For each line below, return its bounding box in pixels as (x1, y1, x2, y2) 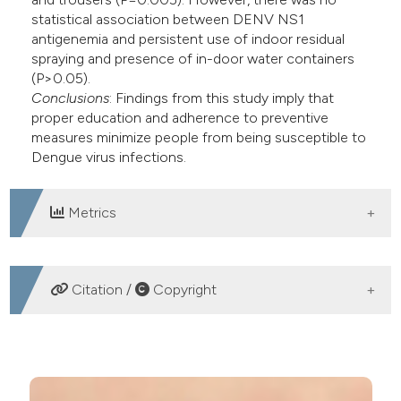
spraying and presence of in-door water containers (31, 50, 355, 68)
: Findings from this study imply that (109, 90, 335, 107)
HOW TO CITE (41, 344, 139, 362)
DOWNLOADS (36, 276, 142, 296)
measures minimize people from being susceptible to (31, 129, 367, 147)
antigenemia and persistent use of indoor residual (31, 30, 346, 48)
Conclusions (31, 90, 110, 107)
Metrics (64, 204, 117, 222)
